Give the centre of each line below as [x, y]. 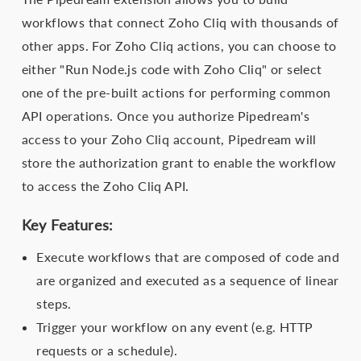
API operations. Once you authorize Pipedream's [166, 116]
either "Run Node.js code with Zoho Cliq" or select [172, 69]
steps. [54, 304]
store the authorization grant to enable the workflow [179, 163]
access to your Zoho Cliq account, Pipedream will [169, 139]
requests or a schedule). [107, 351]
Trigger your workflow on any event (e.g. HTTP [175, 327]
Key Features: [67, 225]
